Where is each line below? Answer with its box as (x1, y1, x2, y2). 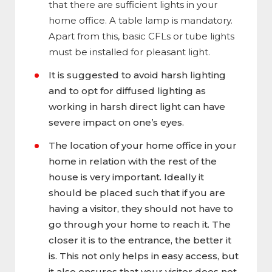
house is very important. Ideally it (49, 171, 204, 183)
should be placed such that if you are (49, 186, 225, 199)
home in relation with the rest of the (49, 155, 217, 167)
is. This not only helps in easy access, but (49, 250, 239, 262)
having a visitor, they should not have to (49, 202, 233, 214)
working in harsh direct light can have (49, 100, 225, 112)
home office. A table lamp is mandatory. (49, 14, 233, 26)
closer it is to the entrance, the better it (49, 234, 231, 246)
